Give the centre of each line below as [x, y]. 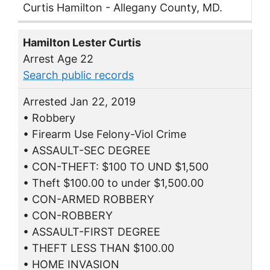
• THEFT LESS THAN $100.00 [99, 248]
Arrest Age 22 [58, 59]
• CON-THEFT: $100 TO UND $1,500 [116, 167]
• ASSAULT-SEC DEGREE [87, 151]
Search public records [78, 75]
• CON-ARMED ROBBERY [89, 199]
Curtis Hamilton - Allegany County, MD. [123, 8]
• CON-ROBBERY [68, 216]
